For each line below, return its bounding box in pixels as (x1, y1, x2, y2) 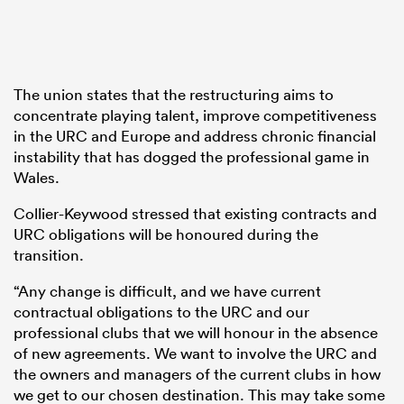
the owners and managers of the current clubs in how (14, 364, 381, 384)
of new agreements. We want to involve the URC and (14, 344, 377, 363)
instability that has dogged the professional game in (14, 147, 370, 167)
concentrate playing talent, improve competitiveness (14, 106, 377, 125)
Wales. (14, 168, 60, 188)
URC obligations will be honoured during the (14, 225, 318, 244)
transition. (14, 245, 84, 265)
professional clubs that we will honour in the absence (14, 323, 378, 343)
